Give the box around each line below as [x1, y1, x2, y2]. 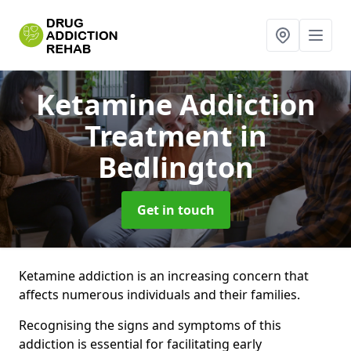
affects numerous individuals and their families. [19, 286, 300, 303]
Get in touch [136, 201, 215, 219]
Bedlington [97, 148, 254, 186]
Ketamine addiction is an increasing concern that [19, 267, 309, 284]
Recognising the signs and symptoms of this [19, 317, 281, 334]
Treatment [84, 117, 240, 155]
